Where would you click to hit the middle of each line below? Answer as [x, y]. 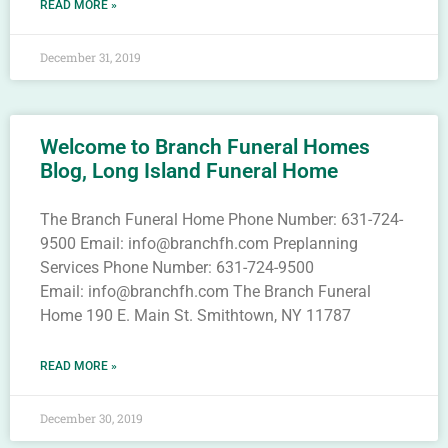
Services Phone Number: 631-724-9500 [177, 267]
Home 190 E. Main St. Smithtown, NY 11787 [195, 315]
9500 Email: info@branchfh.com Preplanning [199, 243]
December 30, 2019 [91, 418]
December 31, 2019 [90, 57]
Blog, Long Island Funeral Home [189, 171]
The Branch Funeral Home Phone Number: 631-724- [221, 219]
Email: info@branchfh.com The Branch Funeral [205, 291]
